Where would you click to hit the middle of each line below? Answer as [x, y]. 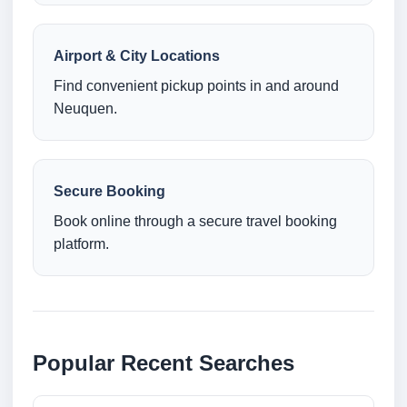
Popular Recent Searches [164, 363]
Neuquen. [85, 109]
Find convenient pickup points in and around [196, 86]
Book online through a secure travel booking [195, 222]
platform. [81, 244]
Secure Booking [109, 192]
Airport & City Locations [137, 56]
